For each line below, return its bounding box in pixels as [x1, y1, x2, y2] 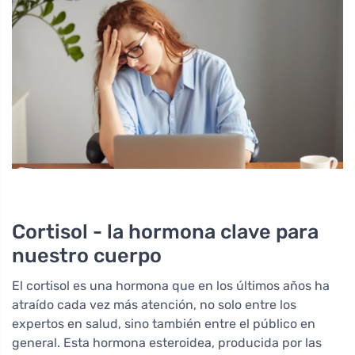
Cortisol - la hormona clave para [12, 219, 319, 243]
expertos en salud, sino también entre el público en [12, 315, 315, 331]
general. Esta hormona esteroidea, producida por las [12, 334, 322, 350]
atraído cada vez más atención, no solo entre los [12, 296, 296, 312]
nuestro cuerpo [12, 242, 162, 267]
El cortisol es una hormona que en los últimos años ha [12, 277, 330, 293]
